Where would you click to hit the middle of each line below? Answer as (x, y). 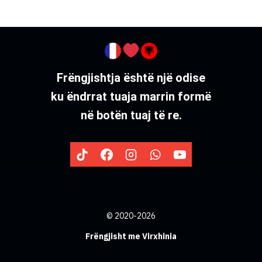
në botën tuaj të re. (131, 116)
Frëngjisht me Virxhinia (131, 236)
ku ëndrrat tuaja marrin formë (131, 97)
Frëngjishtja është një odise (131, 78)
